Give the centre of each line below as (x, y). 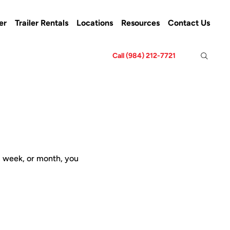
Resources (140, 23)
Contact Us (189, 23)
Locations (94, 23)
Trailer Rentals (41, 23)
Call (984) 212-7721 (144, 56)
